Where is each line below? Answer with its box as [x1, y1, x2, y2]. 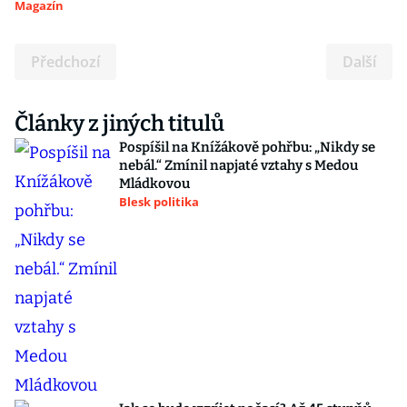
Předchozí [31, 52, 100, 72]
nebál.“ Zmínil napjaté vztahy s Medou [119, 157, 358, 174]
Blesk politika [119, 194, 199, 210]
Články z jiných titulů [15, 111, 224, 136]
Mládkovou [119, 175, 190, 192]
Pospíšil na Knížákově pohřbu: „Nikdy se [119, 139, 375, 155]
